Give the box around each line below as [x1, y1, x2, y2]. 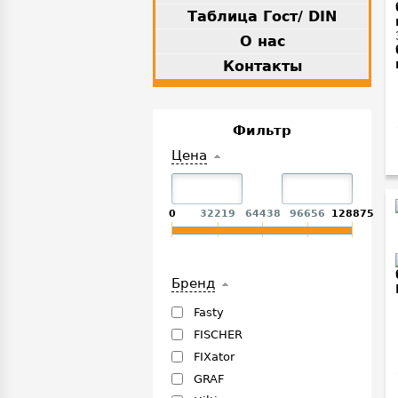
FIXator [194, 350, 235, 364]
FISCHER [194, 328, 243, 342]
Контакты [222, 58, 302, 76]
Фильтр [233, 123, 291, 139]
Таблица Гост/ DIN [187, 8, 337, 26]
